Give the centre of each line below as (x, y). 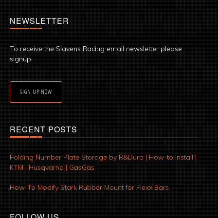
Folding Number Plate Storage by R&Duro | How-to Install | (103, 157)
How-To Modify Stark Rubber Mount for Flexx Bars (89, 188)
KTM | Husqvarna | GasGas (52, 168)
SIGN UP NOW (36, 92)
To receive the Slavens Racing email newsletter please (96, 49)
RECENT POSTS (44, 129)
